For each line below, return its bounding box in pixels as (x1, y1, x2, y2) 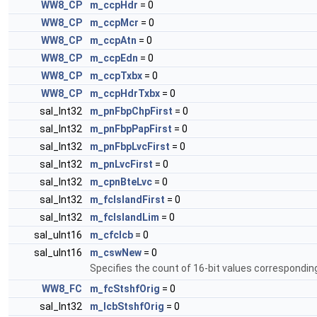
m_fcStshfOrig (90, 283, 160, 294)
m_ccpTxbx (90, 70, 142, 81)
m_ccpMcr (90, 17, 139, 28)
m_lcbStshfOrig (90, 301, 164, 312)
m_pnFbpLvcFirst (90, 141, 170, 152)
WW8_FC (42, 283, 82, 294)
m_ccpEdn (90, 52, 138, 64)
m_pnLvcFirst (90, 158, 153, 170)
